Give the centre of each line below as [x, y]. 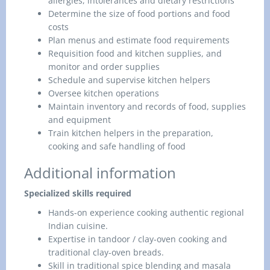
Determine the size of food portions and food [139, 14]
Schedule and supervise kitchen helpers [129, 80]
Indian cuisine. [78, 226]
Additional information [100, 173]
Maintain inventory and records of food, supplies [147, 106]
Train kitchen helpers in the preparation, [131, 133]
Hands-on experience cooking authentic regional [146, 212]
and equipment [80, 120]
